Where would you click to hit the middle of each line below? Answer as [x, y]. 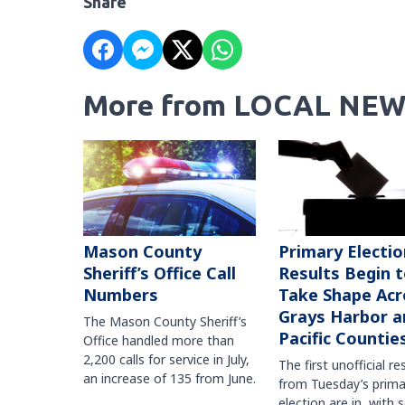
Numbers [121, 295]
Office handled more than [159, 341]
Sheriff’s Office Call [160, 273]
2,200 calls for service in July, [166, 360]
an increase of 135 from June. [170, 379]
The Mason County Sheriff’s [165, 322]
